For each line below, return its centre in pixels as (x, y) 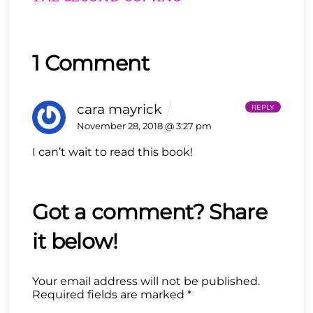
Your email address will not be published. (146, 281)
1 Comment (90, 64)
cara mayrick (119, 109)
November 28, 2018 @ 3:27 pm (145, 126)
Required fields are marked (110, 294)
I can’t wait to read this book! (113, 152)
